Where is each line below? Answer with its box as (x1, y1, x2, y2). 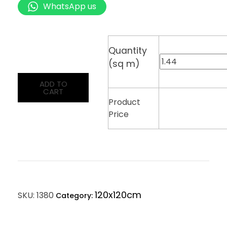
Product (108, 96, 141, 108)
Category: (56, 190, 95, 201)
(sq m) (108, 57, 140, 70)
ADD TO (39, 79, 67, 90)
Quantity (108, 44, 147, 57)
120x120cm (95, 188, 141, 201)
